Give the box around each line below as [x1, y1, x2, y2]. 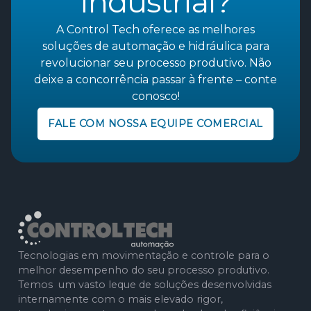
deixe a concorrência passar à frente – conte [34, 72, 277, 86]
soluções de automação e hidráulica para [42, 39, 269, 53]
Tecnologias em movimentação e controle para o [18, 249, 269, 262]
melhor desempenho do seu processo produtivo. [18, 263, 269, 276]
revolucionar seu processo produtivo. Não [40, 56, 271, 69]
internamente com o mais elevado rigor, [18, 292, 223, 305]
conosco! [131, 89, 180, 103]
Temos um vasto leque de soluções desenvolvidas [18, 278, 271, 291]
